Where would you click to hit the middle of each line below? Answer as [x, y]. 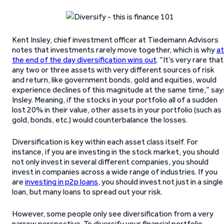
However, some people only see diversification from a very [113, 214]
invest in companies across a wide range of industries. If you [115, 172]
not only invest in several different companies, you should [110, 162]
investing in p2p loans [61, 182]
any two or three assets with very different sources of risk [113, 70]
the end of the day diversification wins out [84, 60]
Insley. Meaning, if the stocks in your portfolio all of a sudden [115, 100]
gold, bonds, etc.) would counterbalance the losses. [100, 120]
